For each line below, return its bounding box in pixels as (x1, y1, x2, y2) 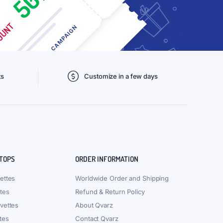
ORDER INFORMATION (75, 154, 138, 164)
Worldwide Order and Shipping (75, 174, 169, 182)
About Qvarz (75, 201, 113, 209)
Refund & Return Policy (75, 188, 145, 196)
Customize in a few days (84, 72, 158, 80)
